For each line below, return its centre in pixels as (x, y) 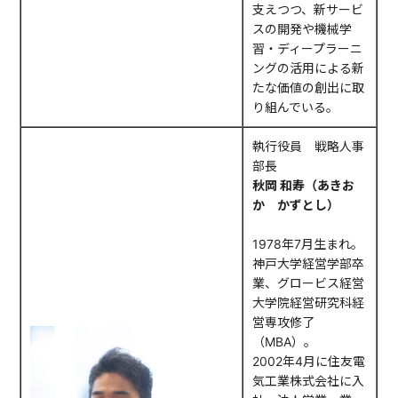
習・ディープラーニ (308, 49)
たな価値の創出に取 (309, 88)
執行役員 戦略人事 (309, 147)
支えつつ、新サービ (308, 10)
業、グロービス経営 (309, 283)
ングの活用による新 (309, 68)
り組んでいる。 (296, 107)
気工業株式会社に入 (309, 381)
